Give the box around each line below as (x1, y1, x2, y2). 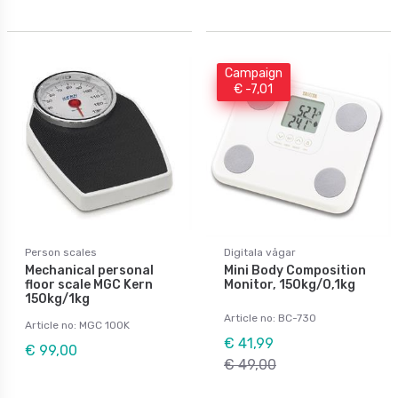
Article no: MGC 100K (25, 318, 130, 331)
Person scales (25, 245, 97, 259)
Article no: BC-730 (224, 311, 316, 324)
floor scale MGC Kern (25, 276, 153, 292)
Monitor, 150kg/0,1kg (224, 276, 355, 292)
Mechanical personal (25, 262, 154, 278)
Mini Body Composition (224, 262, 366, 278)
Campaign (224, 66, 283, 82)
